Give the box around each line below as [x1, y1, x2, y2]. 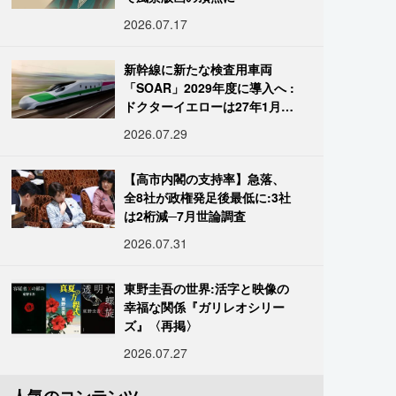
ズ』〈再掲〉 [124, 316, 199, 334]
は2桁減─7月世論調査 [124, 207, 247, 225]
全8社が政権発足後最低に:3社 [124, 188, 292, 206]
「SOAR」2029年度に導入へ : [124, 79, 295, 96]
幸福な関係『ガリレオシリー [124, 298, 286, 316]
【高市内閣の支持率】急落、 [124, 170, 286, 187]
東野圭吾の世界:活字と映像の [124, 279, 290, 297]
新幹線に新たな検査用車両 [124, 60, 273, 78]
